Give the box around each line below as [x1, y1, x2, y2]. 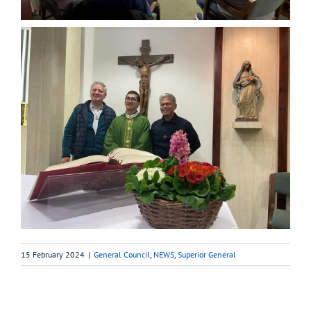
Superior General [178, 249, 236, 260]
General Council [94, 249, 150, 260]
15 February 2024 [21, 249, 85, 260]
